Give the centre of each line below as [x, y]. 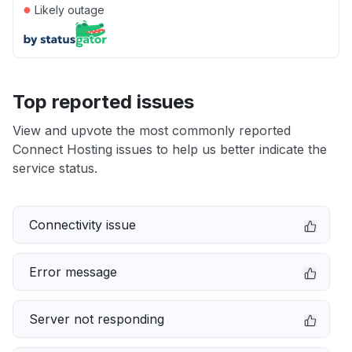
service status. [55, 168]
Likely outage [68, 10]
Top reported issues [103, 102]
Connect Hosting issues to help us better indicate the [170, 149]
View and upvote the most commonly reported [152, 130]
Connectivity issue [82, 225]
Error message [73, 272]
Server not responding [97, 319]
